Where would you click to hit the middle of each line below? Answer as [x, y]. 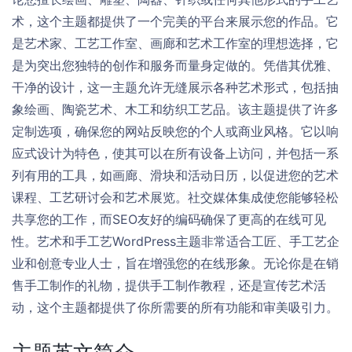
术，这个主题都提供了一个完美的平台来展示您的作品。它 [175, 21]
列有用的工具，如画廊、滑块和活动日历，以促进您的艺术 [175, 175]
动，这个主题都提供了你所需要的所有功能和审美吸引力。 [175, 307]
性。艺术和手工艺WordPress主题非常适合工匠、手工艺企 [176, 241]
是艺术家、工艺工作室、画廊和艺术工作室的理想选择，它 [175, 43]
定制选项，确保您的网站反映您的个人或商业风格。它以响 [175, 131]
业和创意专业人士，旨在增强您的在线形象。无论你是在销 [175, 263]
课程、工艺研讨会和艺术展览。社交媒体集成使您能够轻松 [175, 197]
